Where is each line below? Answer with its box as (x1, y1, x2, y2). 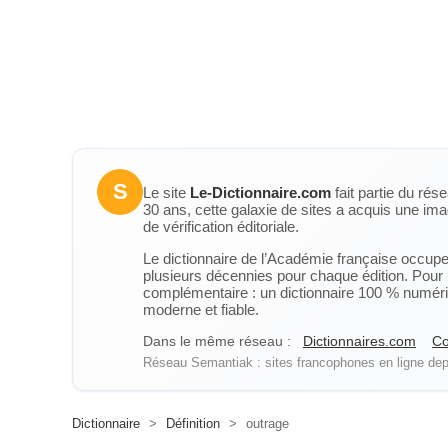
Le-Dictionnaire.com (190, 184, 331, 201)
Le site (143, 184, 190, 201)
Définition (166, 416, 220, 431)
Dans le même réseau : (143, 333, 291, 349)
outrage (242, 416, 289, 431)
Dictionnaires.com (303, 333, 416, 349)
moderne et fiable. (143, 301, 259, 318)
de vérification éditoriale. (143, 218, 299, 235)
